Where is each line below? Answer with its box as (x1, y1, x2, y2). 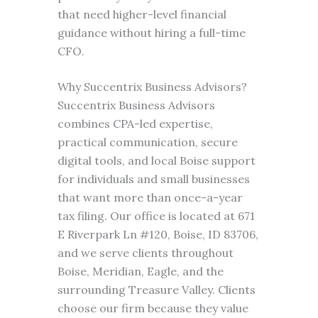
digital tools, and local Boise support (57, 153, 256, 168)
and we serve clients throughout (57, 246, 234, 260)
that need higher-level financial (57, 7, 226, 21)
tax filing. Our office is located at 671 (57, 209, 255, 223)
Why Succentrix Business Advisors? (57, 79, 247, 94)
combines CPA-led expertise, (57, 116, 213, 131)
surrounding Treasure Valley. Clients (57, 283, 256, 297)
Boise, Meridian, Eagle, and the (57, 264, 224, 278)
